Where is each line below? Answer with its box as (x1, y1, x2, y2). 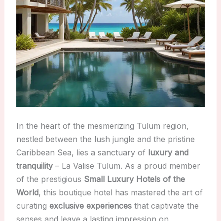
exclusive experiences (49, 201, 132, 211)
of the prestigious (16, 174, 84, 184)
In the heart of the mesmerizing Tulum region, (16, 121, 189, 131)
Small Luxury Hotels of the (83, 174, 185, 184)
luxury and (147, 147, 188, 158)
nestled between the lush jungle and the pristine (16, 134, 195, 145)
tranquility (16, 161, 53, 171)
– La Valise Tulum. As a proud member (52, 161, 200, 171)
